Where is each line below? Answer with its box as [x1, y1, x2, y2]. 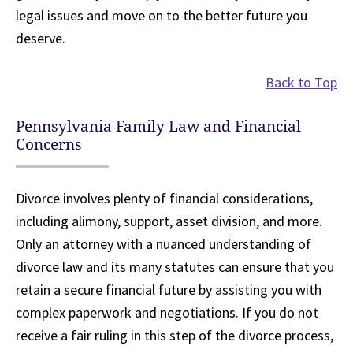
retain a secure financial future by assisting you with [16, 281, 321, 299]
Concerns [16, 136, 82, 154]
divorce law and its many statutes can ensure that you [16, 258, 334, 276]
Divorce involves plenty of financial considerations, [16, 189, 313, 207]
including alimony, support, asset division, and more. [16, 212, 322, 230]
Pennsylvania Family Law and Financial [16, 117, 301, 136]
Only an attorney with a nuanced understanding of [16, 235, 311, 253]
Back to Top [266, 73, 337, 91]
